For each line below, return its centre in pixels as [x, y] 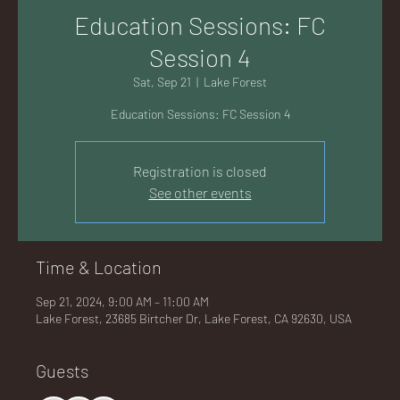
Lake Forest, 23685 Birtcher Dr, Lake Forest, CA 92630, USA [194, 318]
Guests [62, 371]
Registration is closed [200, 171]
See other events [200, 192]
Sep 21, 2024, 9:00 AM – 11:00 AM [122, 301]
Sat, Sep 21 [162, 82]
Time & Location [99, 267]
